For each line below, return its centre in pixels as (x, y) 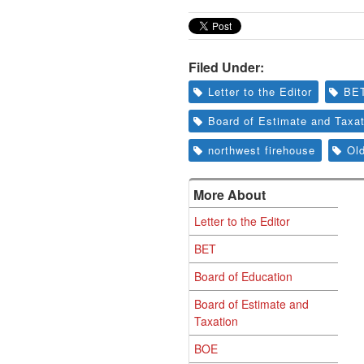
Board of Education (243, 276)
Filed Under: (226, 67)
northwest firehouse (261, 150)
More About (230, 195)
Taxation (216, 321)
